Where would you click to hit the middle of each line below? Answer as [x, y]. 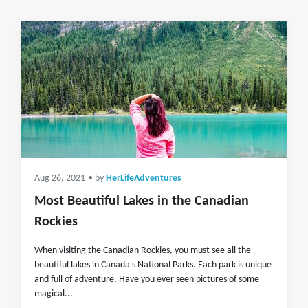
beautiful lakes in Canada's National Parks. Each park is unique [153, 265]
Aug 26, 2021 [60, 178]
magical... [54, 294]
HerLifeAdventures [144, 178]
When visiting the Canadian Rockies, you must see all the [143, 251]
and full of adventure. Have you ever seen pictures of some [147, 279]
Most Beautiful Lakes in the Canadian [142, 201]
